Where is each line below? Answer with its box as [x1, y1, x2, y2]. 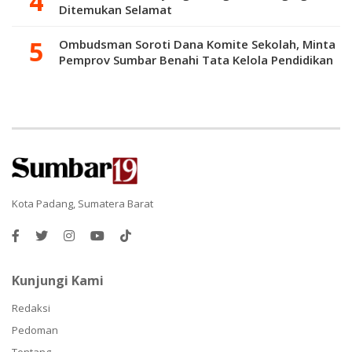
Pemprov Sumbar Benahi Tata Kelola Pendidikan [59, 51, 333, 68]
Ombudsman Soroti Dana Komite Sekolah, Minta [59, 35, 335, 52]
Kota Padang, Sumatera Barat [12, 196, 153, 211]
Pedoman [12, 322, 58, 337]
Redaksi [12, 300, 50, 315]
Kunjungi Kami [12, 271, 104, 289]
